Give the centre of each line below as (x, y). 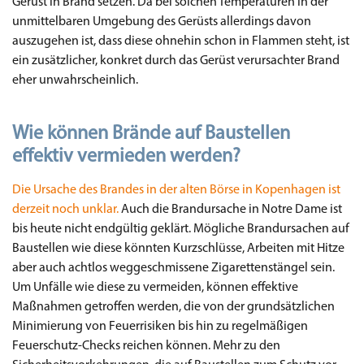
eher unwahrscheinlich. (75, 80)
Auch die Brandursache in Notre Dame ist (230, 209)
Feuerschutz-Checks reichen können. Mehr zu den (146, 346)
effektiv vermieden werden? (126, 156)
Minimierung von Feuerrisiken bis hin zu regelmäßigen (160, 326)
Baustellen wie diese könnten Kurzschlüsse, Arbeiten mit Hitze (178, 248)
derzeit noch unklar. (65, 209)
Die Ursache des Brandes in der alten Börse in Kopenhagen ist (176, 190)
